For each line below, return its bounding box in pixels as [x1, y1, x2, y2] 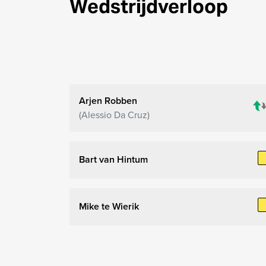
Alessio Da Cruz [81, 107, 147, 122]
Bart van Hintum [79, 153, 148, 167]
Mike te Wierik [79, 199, 139, 214]
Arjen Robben [79, 93, 137, 107]
